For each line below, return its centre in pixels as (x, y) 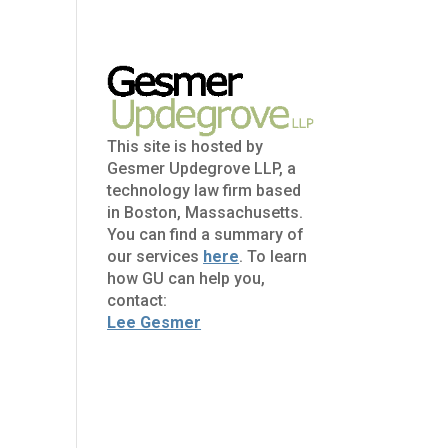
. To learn (273, 257)
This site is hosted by (185, 147)
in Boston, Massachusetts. (205, 213)
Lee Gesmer (154, 323)
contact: (137, 301)
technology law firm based (204, 191)
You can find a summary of (206, 235)
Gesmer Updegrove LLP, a (202, 169)
